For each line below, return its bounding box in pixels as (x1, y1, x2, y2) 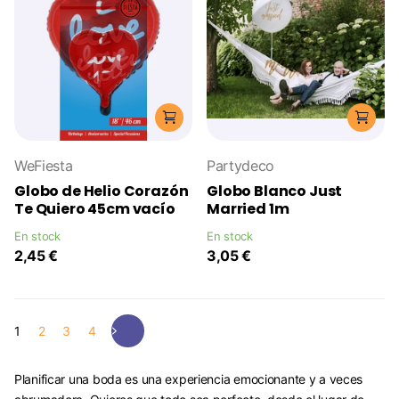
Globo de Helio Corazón (14, 181, 189, 202)
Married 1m (207, 199, 289, 220)
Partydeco (207, 157, 275, 175)
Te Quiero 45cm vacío (14, 199, 175, 220)
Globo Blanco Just (207, 181, 343, 202)
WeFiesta (14, 157, 73, 175)
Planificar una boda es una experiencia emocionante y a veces (14, 371, 363, 387)
